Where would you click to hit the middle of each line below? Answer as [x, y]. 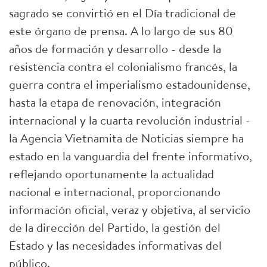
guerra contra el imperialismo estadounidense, [130, 84]
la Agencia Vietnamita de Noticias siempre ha [126, 138]
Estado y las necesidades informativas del [115, 245]
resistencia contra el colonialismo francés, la [123, 66]
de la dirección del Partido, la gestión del [115, 227]
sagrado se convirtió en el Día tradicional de [122, 13]
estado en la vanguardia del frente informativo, [131, 156]
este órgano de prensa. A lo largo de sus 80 [121, 31]
